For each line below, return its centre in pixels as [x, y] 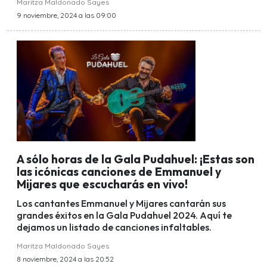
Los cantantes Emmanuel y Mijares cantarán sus [121, 204]
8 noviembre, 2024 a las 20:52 [65, 259]
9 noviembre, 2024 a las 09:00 [66, 15]
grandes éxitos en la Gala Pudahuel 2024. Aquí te [124, 215]
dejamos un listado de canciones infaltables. [114, 227]
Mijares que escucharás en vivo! [102, 184]
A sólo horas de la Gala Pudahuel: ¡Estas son [136, 159]
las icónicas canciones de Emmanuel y [119, 171]
